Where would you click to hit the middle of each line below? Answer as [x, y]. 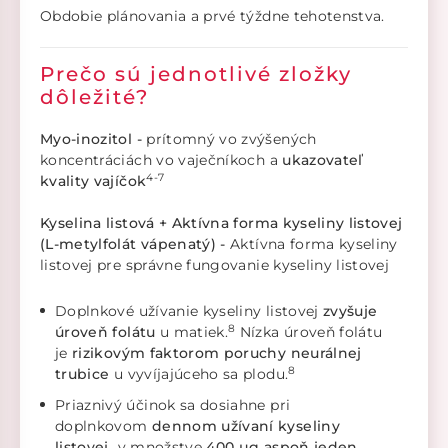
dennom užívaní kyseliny [245, 426]
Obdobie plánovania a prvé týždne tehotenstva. [215, 16]
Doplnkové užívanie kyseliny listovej [189, 311]
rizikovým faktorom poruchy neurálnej [217, 353]
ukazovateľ [322, 160]
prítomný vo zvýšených [231, 139]
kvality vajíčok [93, 181]
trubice [84, 374]
